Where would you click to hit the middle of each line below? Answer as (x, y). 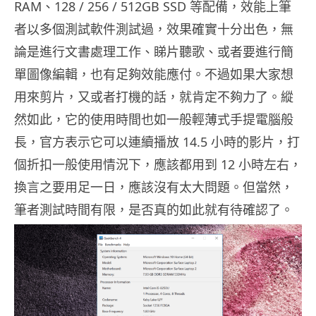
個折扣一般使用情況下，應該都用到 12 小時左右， (158, 165)
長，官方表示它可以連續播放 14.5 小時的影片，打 (157, 142)
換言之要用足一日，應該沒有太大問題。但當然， (154, 187)
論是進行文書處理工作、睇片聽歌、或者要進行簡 (154, 52)
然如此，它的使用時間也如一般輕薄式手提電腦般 (154, 120)
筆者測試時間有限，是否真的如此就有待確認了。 (154, 210)
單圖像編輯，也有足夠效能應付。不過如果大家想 (154, 74)
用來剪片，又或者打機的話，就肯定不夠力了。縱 (154, 97)
